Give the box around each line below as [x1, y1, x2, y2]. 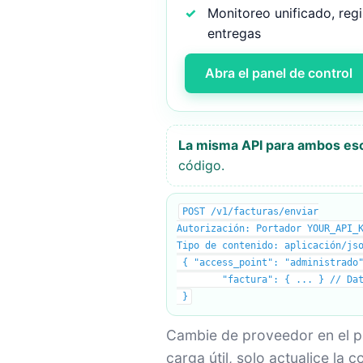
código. [177, 157, 224, 173]
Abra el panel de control [204, 65, 352, 81]
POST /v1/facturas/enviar [181, 206, 318, 217]
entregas [207, 25, 261, 41]
